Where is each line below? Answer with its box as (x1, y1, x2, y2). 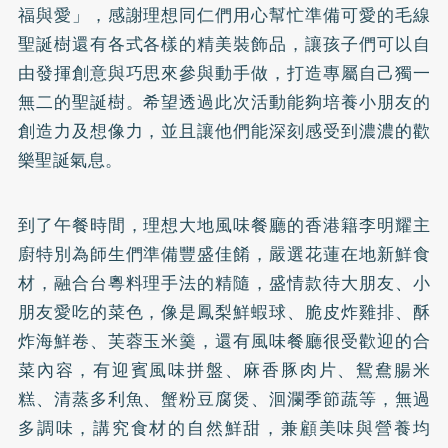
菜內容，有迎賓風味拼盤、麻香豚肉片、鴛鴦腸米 (17, 356, 431, 383)
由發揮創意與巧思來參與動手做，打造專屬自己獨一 (17, 59, 431, 86)
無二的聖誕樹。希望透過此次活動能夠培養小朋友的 (17, 88, 431, 115)
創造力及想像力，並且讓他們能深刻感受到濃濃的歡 (17, 117, 431, 144)
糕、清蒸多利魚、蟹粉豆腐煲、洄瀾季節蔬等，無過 (17, 385, 431, 412)
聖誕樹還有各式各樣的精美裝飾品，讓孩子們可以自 (17, 30, 431, 57)
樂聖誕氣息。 (17, 146, 123, 173)
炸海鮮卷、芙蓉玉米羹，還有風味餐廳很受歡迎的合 (17, 327, 431, 354)
